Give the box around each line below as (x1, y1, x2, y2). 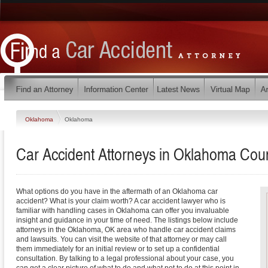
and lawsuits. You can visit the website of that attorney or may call (16, 235, 227, 243)
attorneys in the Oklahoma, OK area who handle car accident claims (16, 226, 236, 234)
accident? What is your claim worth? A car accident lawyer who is (16, 197, 226, 205)
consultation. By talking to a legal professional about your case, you (16, 254, 234, 263)
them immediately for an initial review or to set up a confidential (16, 245, 220, 253)
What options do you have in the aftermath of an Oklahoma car (16, 187, 218, 196)
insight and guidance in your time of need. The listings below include (16, 216, 238, 224)
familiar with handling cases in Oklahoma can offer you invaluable (16, 206, 229, 215)
